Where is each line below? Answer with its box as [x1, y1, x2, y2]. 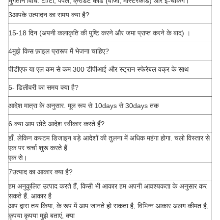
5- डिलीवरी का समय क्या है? [8, 83, 79, 92]
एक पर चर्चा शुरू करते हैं [8, 144, 67, 152]
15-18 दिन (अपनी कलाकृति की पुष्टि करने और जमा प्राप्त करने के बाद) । [8, 29, 191, 37]
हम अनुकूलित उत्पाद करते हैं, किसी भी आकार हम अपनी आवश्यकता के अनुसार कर [8, 182, 207, 191]
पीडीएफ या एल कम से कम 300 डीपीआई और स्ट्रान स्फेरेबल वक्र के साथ [8, 65, 189, 74]
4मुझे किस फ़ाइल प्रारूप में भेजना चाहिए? [8, 47, 109, 55]
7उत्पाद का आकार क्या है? [8, 168, 73, 176]
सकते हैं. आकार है [8, 192, 52, 200]
